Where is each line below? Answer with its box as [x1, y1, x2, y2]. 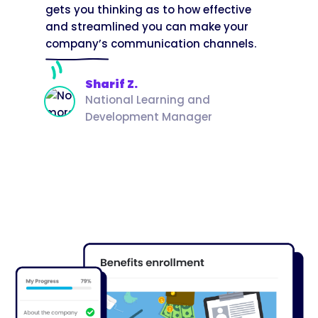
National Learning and [85, 92, 210, 107]
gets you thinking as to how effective [45, 1, 251, 17]
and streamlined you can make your [45, 18, 248, 34]
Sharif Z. [85, 75, 138, 92]
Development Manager [85, 109, 212, 124]
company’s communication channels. [45, 35, 256, 51]
